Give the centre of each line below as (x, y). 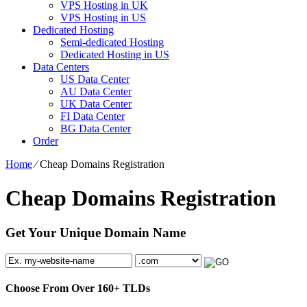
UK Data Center (96, 104)
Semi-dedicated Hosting (112, 42)
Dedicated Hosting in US (115, 55)
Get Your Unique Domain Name (96, 233)
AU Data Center (96, 92)
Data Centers (61, 67)
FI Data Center (93, 116)
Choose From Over (51, 288)
